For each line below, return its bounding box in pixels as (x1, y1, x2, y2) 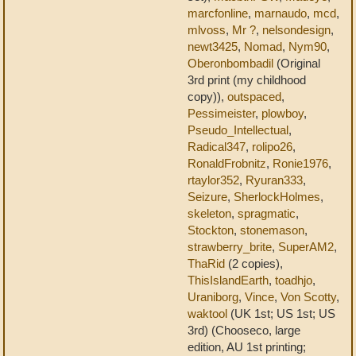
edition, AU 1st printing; (188, 340, 306, 354)
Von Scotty (281, 290, 336, 304)
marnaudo (254, 6, 307, 20)
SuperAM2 (278, 240, 334, 253)
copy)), (188, 90, 227, 103)
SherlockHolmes (234, 190, 320, 203)
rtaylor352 (188, 173, 239, 187)
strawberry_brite (188, 240, 272, 253)
